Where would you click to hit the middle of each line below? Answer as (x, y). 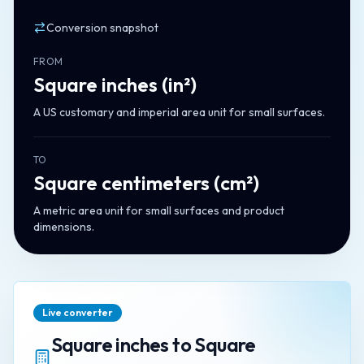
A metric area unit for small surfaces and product (159, 210)
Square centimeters (121, 183)
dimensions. (64, 227)
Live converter (78, 312)
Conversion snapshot (102, 28)
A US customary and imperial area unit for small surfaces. (179, 112)
